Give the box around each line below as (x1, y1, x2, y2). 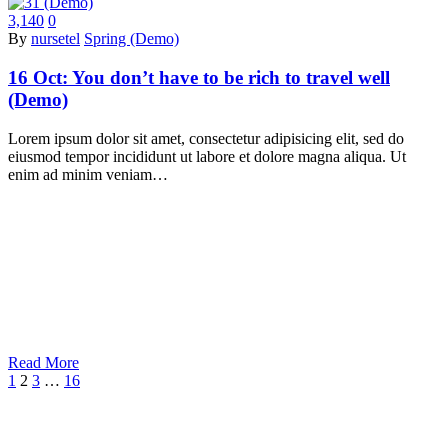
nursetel (31, 30, 80, 48)
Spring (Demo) (84, 30, 179, 48)
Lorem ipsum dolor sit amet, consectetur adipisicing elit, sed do (8, 129, 404, 147)
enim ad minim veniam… (8, 165, 168, 183)
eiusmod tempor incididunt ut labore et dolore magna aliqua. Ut (8, 147, 406, 165)
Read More (8, 353, 79, 371)
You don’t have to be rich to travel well (72, 67, 390, 89)
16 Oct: (8, 67, 72, 89)
